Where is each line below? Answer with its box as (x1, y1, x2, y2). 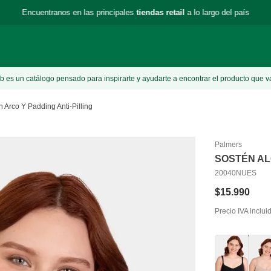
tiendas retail (136, 7, 184, 17)
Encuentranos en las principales (22, 7, 136, 17)
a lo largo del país (184, 7, 249, 17)
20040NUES (215, 168, 257, 177)
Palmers (215, 140, 243, 149)
